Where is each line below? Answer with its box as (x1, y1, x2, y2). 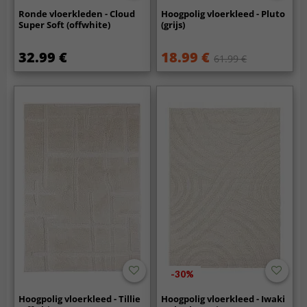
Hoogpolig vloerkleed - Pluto (161, 7, 286, 20)
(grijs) (161, 18, 186, 31)
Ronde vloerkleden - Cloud (19, 7, 136, 20)
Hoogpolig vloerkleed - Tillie (19, 293, 141, 306)
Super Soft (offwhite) (19, 18, 111, 31)
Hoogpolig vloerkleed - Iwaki (161, 293, 286, 306)
